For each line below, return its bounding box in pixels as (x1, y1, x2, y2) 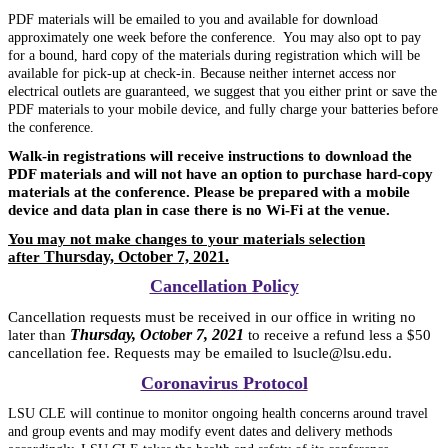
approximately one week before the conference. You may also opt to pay (8, 30, 421, 46)
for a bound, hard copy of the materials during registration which (8, 48, 377, 64)
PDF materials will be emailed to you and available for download (8, 12, 378, 28)
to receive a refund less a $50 (244, 326, 431, 343)
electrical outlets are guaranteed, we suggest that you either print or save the (8, 84, 437, 100)
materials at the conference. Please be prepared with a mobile (8, 183, 410, 200)
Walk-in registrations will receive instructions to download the (8, 147, 412, 164)
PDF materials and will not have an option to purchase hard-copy (8, 165, 433, 182)
